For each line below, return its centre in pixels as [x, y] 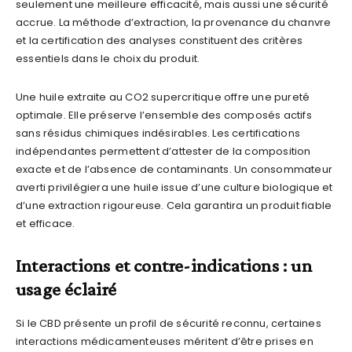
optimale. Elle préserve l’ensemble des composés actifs [164, 115]
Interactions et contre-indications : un [164, 265]
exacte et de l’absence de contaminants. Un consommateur [174, 169]
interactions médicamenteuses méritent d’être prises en [165, 341]
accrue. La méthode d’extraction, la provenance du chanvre [174, 22]
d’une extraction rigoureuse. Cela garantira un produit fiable [174, 205]
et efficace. [46, 223]
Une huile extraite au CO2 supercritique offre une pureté [163, 97]
